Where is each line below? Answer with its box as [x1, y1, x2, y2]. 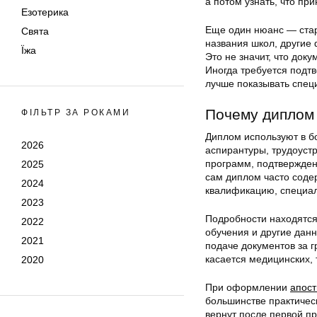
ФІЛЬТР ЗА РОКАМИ [21, 108, 130, 117]
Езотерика [21, 6, 69, 18]
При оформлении [205, 281, 290, 293]
